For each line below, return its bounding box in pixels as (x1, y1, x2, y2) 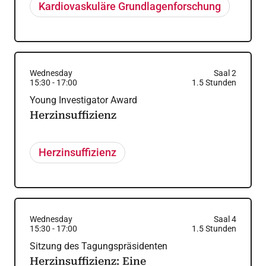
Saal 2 (213, 68, 236, 78)
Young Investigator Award (30, 94, 137, 106)
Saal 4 (213, 214, 236, 224)
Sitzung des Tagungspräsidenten (30, 240, 167, 252)
